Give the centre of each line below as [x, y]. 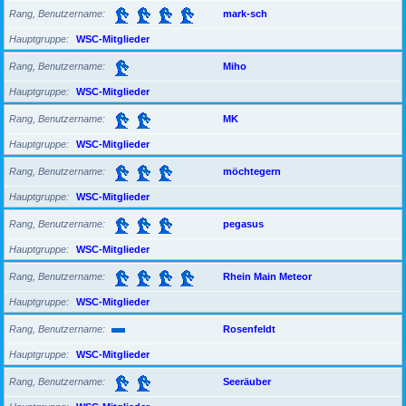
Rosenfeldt [249, 329]
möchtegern [252, 171]
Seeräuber [247, 381]
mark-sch [245, 13]
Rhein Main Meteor [267, 276]
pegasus [243, 223]
